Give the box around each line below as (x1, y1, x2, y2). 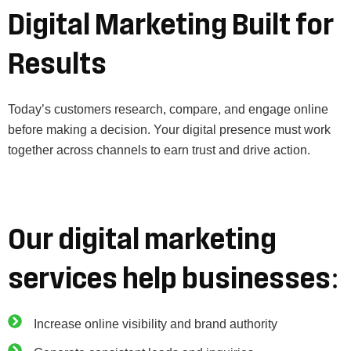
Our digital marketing (8, 223, 277, 255)
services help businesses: (8, 262, 339, 295)
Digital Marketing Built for (8, 9, 334, 41)
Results (8, 48, 107, 80)
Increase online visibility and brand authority (33, 317, 277, 331)
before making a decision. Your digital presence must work (8, 122, 331, 136)
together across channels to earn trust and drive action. (8, 143, 310, 157)
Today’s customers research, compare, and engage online (8, 102, 328, 116)
